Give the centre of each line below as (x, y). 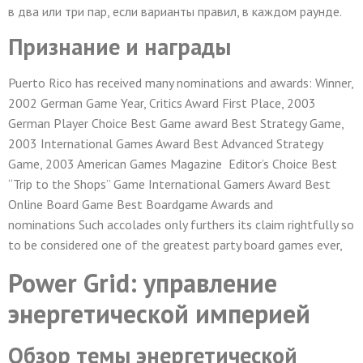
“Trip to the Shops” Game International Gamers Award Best (169, 184)
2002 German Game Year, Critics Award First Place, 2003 (162, 103)
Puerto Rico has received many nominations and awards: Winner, (181, 83)
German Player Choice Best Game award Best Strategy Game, (176, 124)
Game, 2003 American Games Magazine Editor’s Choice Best (173, 164)
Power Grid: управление (143, 282)
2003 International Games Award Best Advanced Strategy (165, 144)
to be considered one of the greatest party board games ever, (175, 245)
